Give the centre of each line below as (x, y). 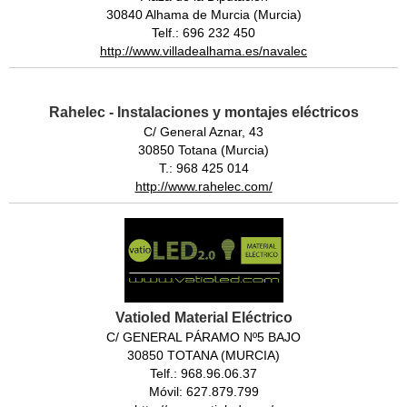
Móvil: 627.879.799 (203, 391)
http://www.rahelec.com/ (203, 186)
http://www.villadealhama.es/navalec (203, 50)
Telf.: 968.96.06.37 (203, 373)
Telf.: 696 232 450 (203, 32)
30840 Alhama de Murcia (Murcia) (203, 14)
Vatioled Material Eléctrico (203, 317)
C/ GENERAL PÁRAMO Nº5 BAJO (203, 337)
